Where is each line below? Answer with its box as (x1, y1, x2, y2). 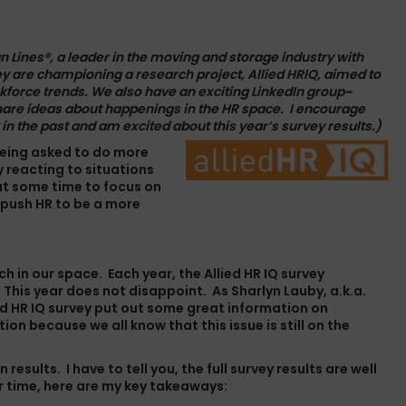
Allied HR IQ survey (204, 265, 324, 283)
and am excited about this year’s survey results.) (68, 117, 384, 135)
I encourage (289, 100, 365, 118)
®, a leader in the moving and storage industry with (43, 48, 363, 66)
